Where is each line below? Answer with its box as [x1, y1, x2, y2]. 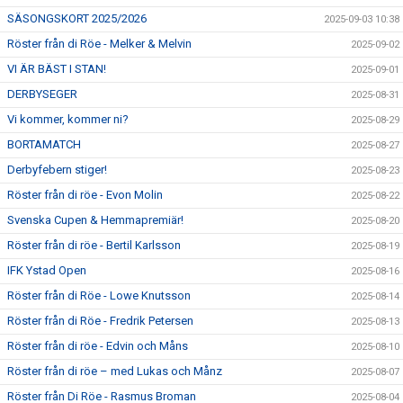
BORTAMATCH [7, 138, 81, 151]
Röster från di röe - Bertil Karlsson [7, 238, 181, 252]
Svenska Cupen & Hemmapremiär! [7, 213, 184, 227]
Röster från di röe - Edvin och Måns [7, 339, 188, 353]
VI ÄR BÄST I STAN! [7, 62, 106, 76]
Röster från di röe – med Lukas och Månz [7, 364, 222, 378]
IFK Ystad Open [7, 264, 86, 277]
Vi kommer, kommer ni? [7, 112, 129, 126]
